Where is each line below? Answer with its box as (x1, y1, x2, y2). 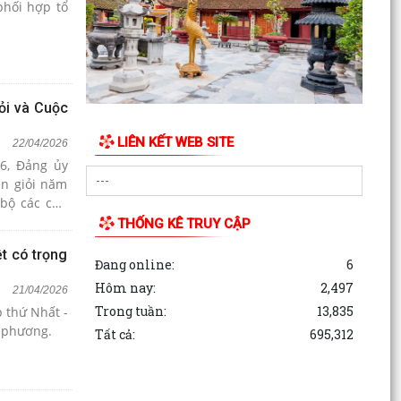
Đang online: (94, 255, 175, 273)
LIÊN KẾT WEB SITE (116, 133, 234, 150)
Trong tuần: (94, 302, 166, 320)
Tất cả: (94, 325, 135, 343)
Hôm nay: (94, 278, 156, 296)
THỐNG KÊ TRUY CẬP (116, 215, 251, 232)
